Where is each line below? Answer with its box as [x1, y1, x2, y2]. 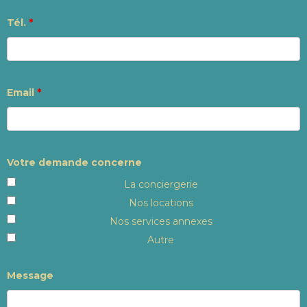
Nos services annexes [109, 214, 212, 228]
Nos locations [128, 196, 193, 209]
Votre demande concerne [7, 156, 142, 169]
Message [7, 269, 53, 282]
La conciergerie [123, 177, 198, 191]
